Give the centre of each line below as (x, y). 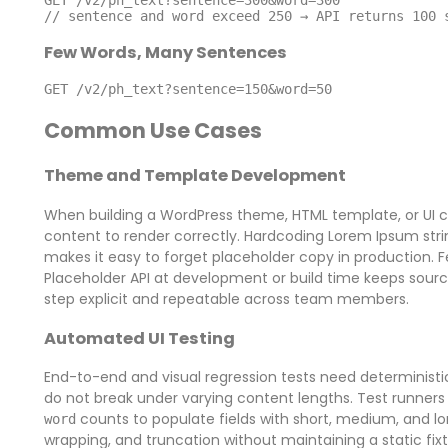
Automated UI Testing (139, 338)
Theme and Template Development (194, 176)
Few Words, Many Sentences (165, 53)
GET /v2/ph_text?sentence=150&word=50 (187, 89)
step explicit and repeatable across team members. (226, 298)
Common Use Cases (152, 130)
